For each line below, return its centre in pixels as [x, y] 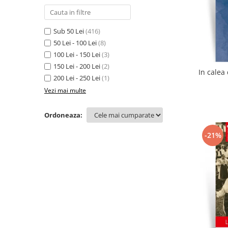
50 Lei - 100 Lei [75, 43]
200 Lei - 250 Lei [77, 78]
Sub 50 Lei [69, 31]
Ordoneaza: [63, 115]
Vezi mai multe [65, 90]
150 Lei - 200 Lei [77, 66]
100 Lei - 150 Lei [77, 54]
